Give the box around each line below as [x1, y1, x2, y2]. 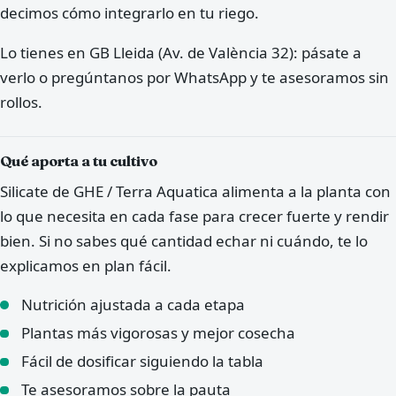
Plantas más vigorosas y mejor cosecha [21, 323, 295, 344]
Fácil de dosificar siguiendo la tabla [21, 351, 263, 372]
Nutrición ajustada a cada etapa [21, 293, 245, 315]
